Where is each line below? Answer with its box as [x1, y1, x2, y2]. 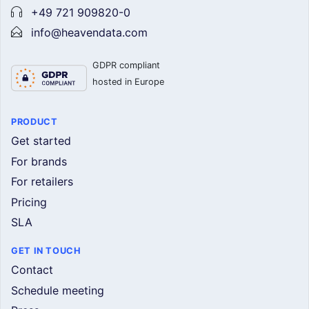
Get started [11, 133, 71, 148]
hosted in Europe [92, 76, 164, 87]
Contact [11, 262, 53, 277]
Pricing [11, 195, 47, 209]
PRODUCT [11, 116, 58, 127]
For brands [11, 154, 67, 168]
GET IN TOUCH [11, 245, 81, 256]
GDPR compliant [92, 59, 160, 70]
